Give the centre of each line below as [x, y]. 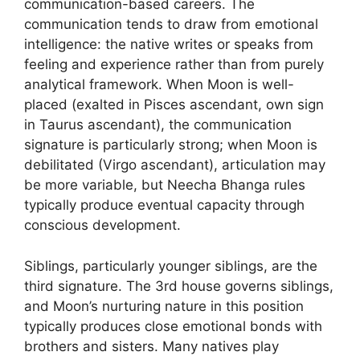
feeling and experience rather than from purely [174, 64]
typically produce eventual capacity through [164, 205]
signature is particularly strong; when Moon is [171, 145]
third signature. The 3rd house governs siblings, [179, 286]
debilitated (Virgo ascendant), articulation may [175, 165]
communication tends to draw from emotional [171, 24]
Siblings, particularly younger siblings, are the [171, 266]
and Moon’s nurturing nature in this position [164, 306]
